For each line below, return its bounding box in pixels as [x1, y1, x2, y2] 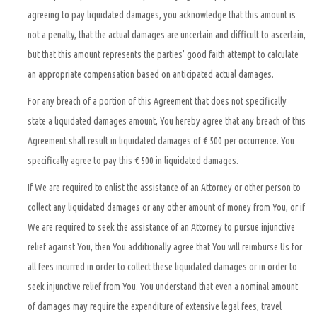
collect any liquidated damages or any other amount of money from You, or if [28, 202, 305, 213]
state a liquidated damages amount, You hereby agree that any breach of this [28, 115, 306, 127]
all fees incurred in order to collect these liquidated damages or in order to [28, 261, 297, 272]
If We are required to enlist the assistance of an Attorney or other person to [28, 182, 301, 193]
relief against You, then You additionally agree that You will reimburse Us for [28, 241, 302, 253]
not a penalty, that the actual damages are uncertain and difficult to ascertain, [28, 29, 306, 40]
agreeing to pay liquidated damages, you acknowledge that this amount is [28, 9, 296, 21]
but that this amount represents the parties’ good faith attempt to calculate [28, 49, 299, 60]
